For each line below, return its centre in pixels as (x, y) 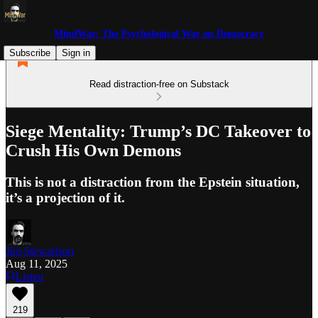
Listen (29, 276)
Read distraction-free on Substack (159, 84)
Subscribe (30, 53)
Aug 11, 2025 (37, 263)
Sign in (76, 53)
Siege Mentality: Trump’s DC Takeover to (158, 131)
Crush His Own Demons (93, 150)
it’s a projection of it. (65, 197)
